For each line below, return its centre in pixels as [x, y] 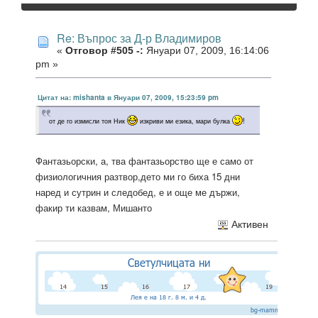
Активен [248, 224]
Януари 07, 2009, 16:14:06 [206, 50]
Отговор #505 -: [104, 50]
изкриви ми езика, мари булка [185, 121]
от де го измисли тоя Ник [88, 121]
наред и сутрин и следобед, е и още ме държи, [138, 192]
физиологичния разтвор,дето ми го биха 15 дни [138, 177]
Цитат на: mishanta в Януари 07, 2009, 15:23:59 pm [128, 98]
